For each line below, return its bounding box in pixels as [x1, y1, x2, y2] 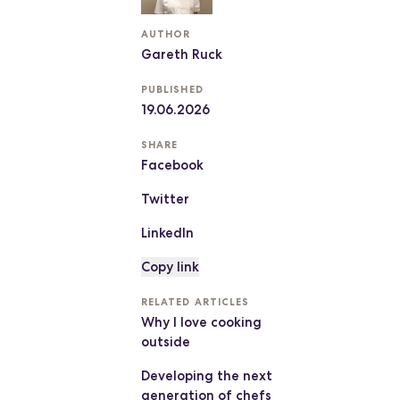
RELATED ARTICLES [140, 295, 250, 308]
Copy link [140, 258, 199, 275]
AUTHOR [140, 27, 191, 40]
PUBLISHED [140, 82, 204, 96]
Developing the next [140, 367, 272, 384]
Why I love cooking [140, 313, 262, 330]
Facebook [140, 156, 204, 173]
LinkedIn [140, 224, 194, 241]
